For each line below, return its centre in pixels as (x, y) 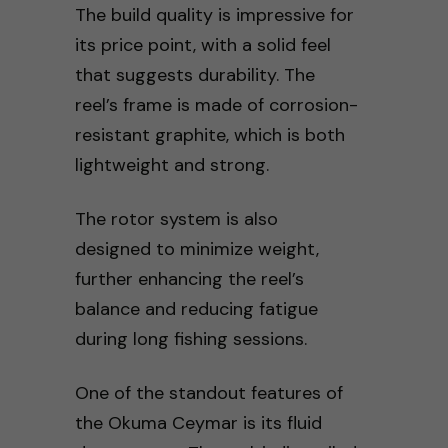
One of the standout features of (208, 392)
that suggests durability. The (194, 74)
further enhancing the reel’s (189, 278)
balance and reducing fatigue (196, 308)
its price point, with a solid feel (202, 44)
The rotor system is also (176, 218)
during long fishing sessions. (190, 338)
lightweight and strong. (171, 164)
